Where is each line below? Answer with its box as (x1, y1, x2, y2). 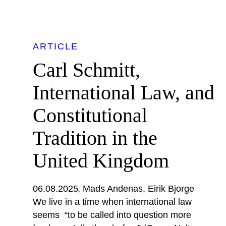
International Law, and (32, 81, 214, 104)
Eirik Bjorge (148, 184, 195, 194)
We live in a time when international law (32, 197, 192, 207)
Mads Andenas (83, 184, 143, 194)
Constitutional (32, 104, 147, 127)
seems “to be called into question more (32, 210, 191, 220)
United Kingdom (32, 149, 169, 173)
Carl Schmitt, (32, 59, 140, 82)
